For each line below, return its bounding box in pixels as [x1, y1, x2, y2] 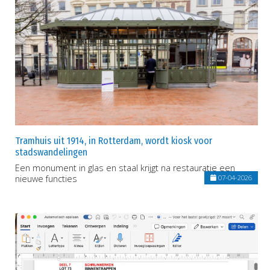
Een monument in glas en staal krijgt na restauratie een [15, 162, 235, 174]
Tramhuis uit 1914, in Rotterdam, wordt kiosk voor [15, 135, 212, 147]
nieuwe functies [15, 173, 77, 185]
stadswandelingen [15, 146, 87, 159]
